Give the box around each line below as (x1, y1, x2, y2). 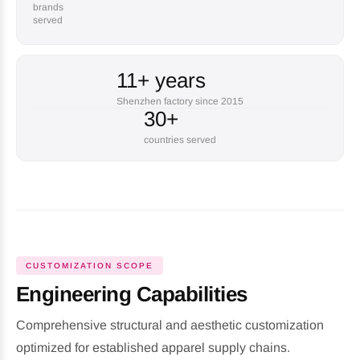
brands (33, 2, 63, 13)
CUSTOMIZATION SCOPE (26, 261, 153, 270)
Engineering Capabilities (16, 282, 247, 306)
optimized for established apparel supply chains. (16, 341, 290, 354)
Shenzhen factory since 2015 (117, 96, 243, 107)
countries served (144, 134, 216, 145)
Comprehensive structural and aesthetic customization (16, 318, 324, 332)
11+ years (117, 68, 206, 92)
